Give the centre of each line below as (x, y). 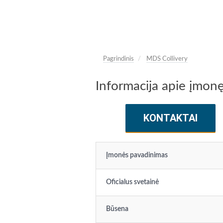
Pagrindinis (118, 59)
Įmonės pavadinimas (137, 155)
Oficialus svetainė (132, 182)
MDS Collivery (167, 59)
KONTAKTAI (170, 118)
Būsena (117, 209)
